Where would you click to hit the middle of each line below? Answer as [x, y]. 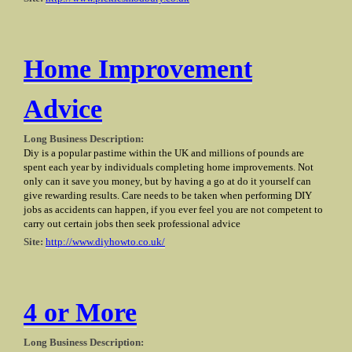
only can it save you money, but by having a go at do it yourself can [167, 182]
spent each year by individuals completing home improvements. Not [169, 168]
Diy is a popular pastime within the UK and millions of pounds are [164, 154]
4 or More [80, 313]
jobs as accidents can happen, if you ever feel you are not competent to [173, 210]
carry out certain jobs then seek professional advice [132, 224]
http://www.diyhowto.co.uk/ [105, 242]
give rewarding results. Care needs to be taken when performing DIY [168, 196]
